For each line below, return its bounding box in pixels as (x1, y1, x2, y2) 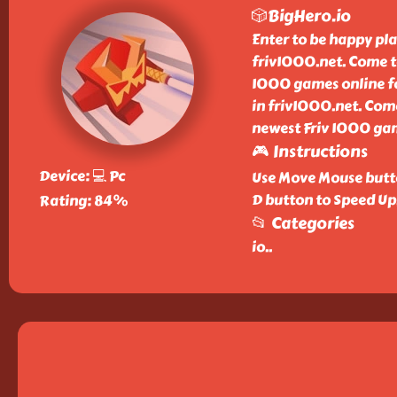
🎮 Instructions (251, 139, 368, 164)
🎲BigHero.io (251, 4, 351, 28)
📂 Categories (251, 211, 354, 236)
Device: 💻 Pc (38, 165, 125, 187)
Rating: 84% (38, 190, 128, 212)
